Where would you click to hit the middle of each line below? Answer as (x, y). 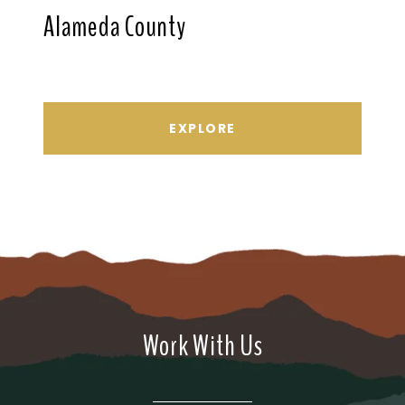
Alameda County (115, 27)
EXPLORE (202, 129)
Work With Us (202, 346)
